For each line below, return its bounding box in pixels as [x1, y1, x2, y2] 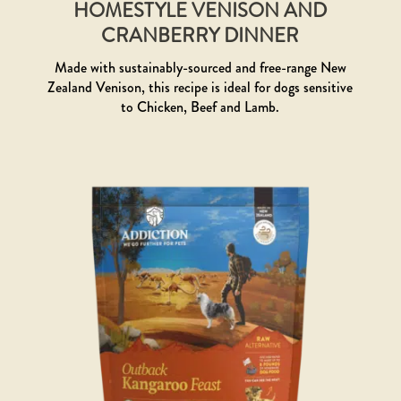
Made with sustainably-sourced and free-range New [54, 56, 346, 78]
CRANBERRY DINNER [101, 21, 300, 49]
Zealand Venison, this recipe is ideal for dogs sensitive [47, 76, 354, 98]
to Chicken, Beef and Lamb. [121, 96, 280, 117]
